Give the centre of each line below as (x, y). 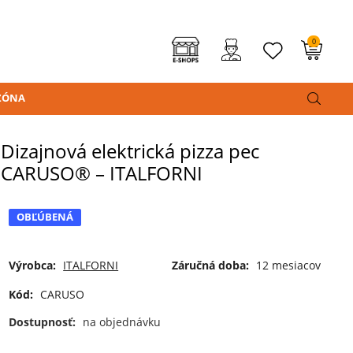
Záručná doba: (210, 265)
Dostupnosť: (44, 322)
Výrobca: (33, 265)
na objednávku (122, 322)
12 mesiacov (288, 265)
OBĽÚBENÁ (45, 217)
